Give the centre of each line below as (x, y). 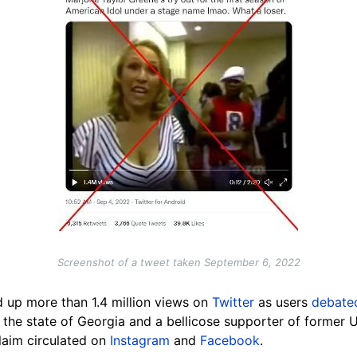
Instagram (140, 341)
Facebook (230, 341)
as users (285, 302)
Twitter (235, 302)
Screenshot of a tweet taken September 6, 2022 (178, 263)
